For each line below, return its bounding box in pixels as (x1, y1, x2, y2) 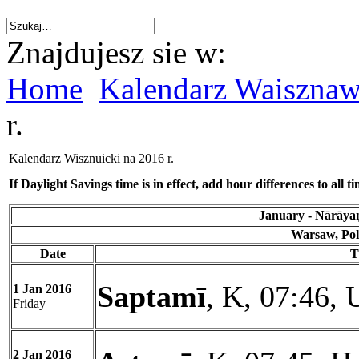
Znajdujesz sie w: (6, 35, 226, 70)
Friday (13, 296, 46, 310)
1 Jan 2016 (13, 282, 71, 296)
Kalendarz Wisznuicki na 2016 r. (9, 151, 174, 165)
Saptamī (97, 280, 206, 313)
